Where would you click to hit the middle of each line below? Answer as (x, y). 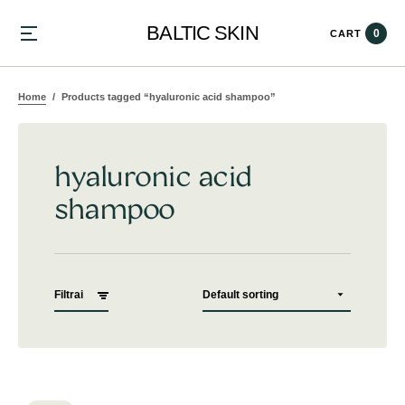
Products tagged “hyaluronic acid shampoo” (167, 97)
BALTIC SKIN (202, 33)
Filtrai (69, 295)
